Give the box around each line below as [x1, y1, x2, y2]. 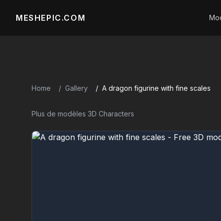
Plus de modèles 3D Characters [32, 110, 134, 118]
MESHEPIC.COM [16, 13, 86, 23]
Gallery [65, 84, 88, 92]
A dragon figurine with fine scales [102, 84, 211, 92]
